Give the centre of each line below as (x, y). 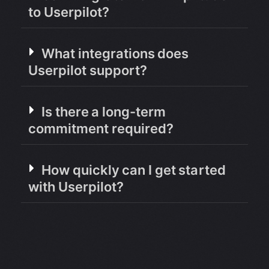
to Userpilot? (69, 12)
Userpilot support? (88, 70)
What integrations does (115, 53)
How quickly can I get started (134, 170)
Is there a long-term (104, 111)
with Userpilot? (76, 186)
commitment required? (101, 128)
